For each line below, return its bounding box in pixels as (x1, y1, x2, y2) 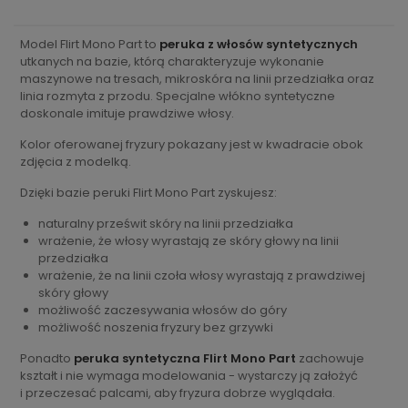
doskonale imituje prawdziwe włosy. (20, 104, 234, 122)
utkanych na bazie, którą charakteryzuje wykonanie (20, 52, 324, 70)
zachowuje (296, 349, 364, 367)
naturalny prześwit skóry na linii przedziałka (37, 214, 293, 232)
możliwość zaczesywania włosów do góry (37, 301, 287, 319)
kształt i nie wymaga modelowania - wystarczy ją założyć (20, 366, 358, 384)
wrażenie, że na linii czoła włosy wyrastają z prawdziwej (37, 266, 365, 284)
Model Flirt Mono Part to (20, 35, 159, 53)
